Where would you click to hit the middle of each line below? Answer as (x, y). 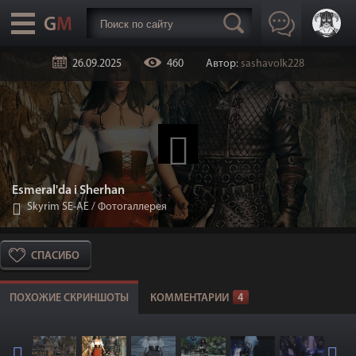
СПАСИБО (55, 256)
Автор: (223, 64)
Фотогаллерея (132, 207)
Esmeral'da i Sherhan (68, 191)
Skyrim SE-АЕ (58, 207)
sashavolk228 (272, 64)
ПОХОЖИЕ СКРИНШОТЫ (69, 298)
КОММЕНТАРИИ (190, 298)
